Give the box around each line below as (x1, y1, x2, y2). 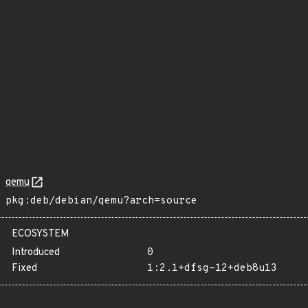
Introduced (12, 246, 60, 259)
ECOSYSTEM (12, 228, 69, 241)
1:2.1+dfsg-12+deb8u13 (146, 262, 277, 275)
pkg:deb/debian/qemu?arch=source (5, 195, 197, 208)
